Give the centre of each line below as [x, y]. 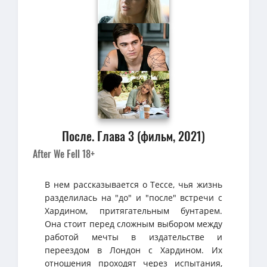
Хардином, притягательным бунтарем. [133, 210]
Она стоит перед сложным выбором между [133, 223]
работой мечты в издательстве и [133, 237]
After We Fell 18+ [64, 153]
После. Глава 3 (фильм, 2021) [133, 136]
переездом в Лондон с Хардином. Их [133, 250]
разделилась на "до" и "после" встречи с [133, 197]
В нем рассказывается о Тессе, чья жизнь [133, 184]
